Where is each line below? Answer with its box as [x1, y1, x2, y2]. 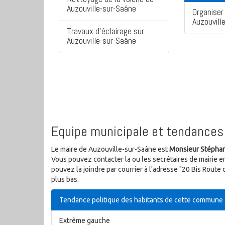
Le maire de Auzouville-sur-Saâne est [51, 145, 169, 154]
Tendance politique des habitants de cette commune [59, 196, 223, 204]
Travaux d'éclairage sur [67, 25, 144, 37]
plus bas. [51, 175, 79, 184]
